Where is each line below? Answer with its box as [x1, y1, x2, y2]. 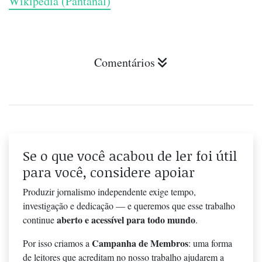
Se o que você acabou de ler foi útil [23, 146, 237, 166]
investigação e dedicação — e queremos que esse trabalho [23, 199, 235, 212]
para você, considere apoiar [23, 163, 195, 182]
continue [23, 213, 57, 226]
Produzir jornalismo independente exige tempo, [23, 185, 196, 198]
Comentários [94, 54, 155, 71]
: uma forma [188, 237, 232, 250]
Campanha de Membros [92, 236, 188, 250]
